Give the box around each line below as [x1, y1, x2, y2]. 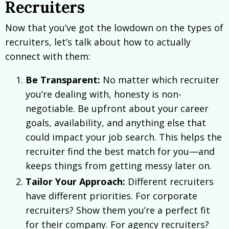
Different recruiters [125, 175, 214, 188]
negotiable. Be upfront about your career [26, 102, 209, 114]
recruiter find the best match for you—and [26, 145, 215, 157]
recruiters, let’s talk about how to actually [5, 35, 191, 48]
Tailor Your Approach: [26, 175, 125, 188]
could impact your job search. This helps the [26, 130, 222, 143]
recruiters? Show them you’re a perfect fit [26, 204, 210, 217]
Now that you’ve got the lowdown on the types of [5, 21, 223, 34]
